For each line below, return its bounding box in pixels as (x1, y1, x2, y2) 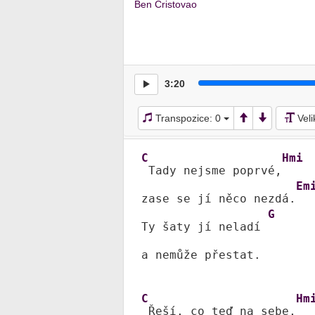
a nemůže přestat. (141, 247, 261, 262)
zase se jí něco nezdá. (141, 191, 296, 205)
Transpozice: (153, 112, 215, 124)
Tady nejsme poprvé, (141, 163, 282, 177)
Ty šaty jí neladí (141, 219, 268, 233)
